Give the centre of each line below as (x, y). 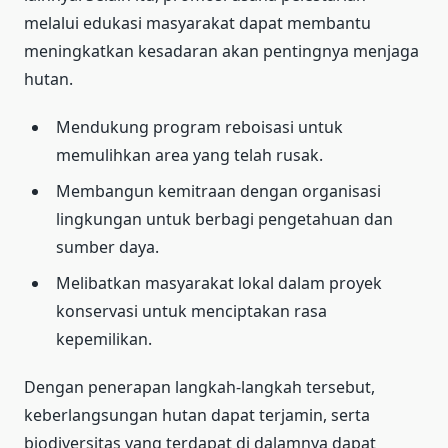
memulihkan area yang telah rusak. (189, 154)
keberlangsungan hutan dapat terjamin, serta (197, 414)
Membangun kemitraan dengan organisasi (218, 190)
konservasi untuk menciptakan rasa (191, 310)
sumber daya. (107, 246)
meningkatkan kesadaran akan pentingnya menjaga (221, 50)
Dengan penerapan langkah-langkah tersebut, (199, 386)
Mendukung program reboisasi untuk (199, 126)
